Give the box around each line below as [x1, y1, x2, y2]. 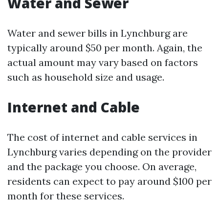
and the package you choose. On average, [7, 160, 197, 173]
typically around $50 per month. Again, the [7, 42, 202, 54]
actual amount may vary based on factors [7, 56, 198, 68]
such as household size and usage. [7, 71, 164, 83]
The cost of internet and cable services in [7, 131, 197, 143]
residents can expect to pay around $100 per [7, 175, 212, 187]
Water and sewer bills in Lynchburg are [7, 27, 188, 39]
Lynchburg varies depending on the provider [7, 146, 212, 158]
